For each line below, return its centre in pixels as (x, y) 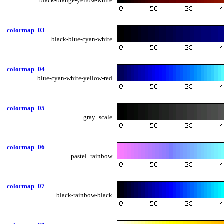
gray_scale (98, 117)
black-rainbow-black (84, 195)
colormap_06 (26, 147)
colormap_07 (26, 186)
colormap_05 (26, 108)
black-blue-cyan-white (82, 39)
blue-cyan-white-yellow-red (75, 78)
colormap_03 (26, 30)
